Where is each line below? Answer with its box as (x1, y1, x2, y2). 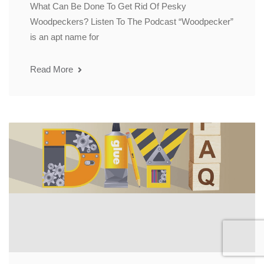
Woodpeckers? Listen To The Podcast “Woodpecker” (30, 16, 233, 27)
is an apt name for (30, 32, 99, 42)
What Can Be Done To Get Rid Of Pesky (30, 1, 186, 12)
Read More (30, 64, 75, 75)
